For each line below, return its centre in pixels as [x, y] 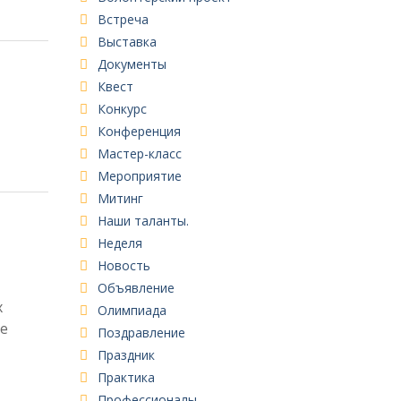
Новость [124, 265]
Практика [126, 377]
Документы [132, 64]
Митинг [120, 198]
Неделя [119, 243]
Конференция [139, 131]
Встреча [123, 19]
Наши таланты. [143, 220]
